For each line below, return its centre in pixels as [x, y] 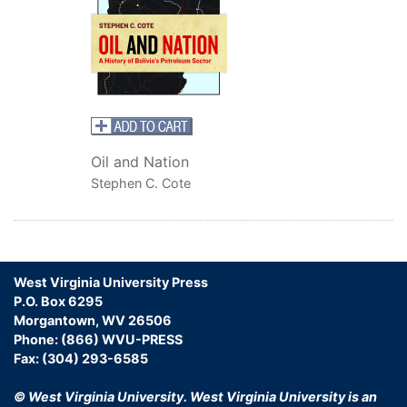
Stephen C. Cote [140, 183]
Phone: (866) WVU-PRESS [98, 339]
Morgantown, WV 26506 [93, 320]
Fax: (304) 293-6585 [81, 358]
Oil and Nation [142, 161]
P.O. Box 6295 [58, 301]
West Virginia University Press [111, 282]
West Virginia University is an [283, 396]
